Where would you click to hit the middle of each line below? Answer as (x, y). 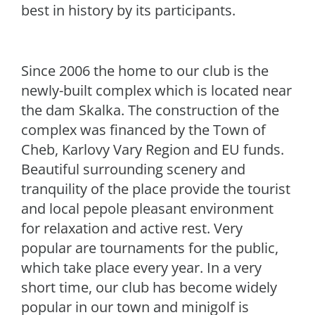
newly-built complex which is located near (156, 90)
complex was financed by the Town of (143, 130)
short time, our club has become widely (149, 287)
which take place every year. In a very (141, 268)
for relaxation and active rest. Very (132, 228)
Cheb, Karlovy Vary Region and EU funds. (153, 149)
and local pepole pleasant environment (147, 208)
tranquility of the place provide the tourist (156, 189)
